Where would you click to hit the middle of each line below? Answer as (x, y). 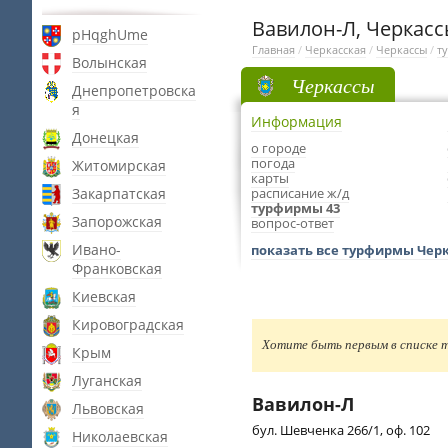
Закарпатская (119, 193)
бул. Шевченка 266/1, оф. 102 (341, 430)
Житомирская (119, 165)
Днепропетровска (134, 90)
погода (273, 163)
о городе (278, 148)
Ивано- (96, 249)
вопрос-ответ (292, 223)
